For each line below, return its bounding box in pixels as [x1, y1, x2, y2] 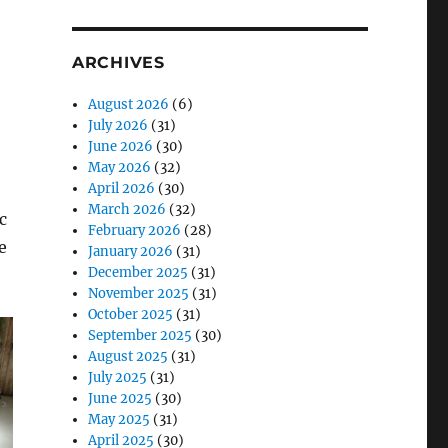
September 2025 [88, 327, 193, 344]
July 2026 [88, 117, 149, 134]
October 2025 [88, 306, 174, 323]
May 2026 [88, 159, 152, 176]
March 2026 [88, 201, 167, 218]
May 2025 [88, 411, 151, 428]
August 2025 [88, 348, 169, 365]
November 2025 [88, 285, 190, 302]
